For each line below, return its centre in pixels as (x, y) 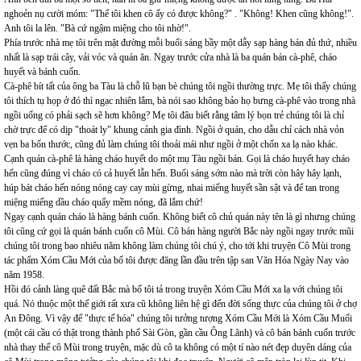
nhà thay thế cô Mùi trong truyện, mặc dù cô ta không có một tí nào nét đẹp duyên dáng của (178, 347)
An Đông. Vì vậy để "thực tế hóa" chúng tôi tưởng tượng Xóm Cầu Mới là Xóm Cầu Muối (178, 318)
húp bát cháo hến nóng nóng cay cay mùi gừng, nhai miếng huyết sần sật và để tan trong (172, 188)
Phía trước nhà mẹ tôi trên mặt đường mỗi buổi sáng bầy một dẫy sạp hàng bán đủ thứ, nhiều (180, 43)
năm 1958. (24, 275)
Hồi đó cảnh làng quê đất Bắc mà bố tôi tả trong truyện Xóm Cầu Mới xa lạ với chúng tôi (173, 289)
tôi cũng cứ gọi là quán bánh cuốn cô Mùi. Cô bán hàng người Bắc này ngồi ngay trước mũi (179, 231)
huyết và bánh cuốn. (42, 72)
